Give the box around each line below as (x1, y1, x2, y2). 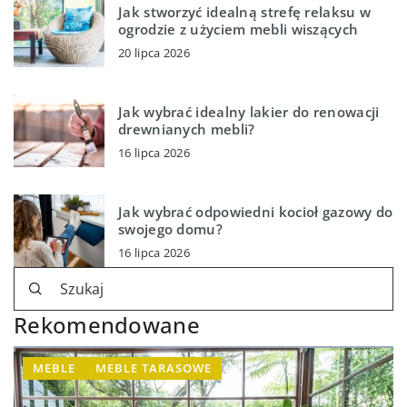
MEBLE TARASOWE (95, 360, 212, 377)
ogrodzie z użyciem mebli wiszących (118, 19, 359, 38)
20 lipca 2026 (118, 44, 190, 61)
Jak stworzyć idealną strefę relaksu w (118, 2, 372, 21)
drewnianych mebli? (118, 119, 255, 138)
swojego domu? (118, 219, 223, 238)
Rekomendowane (14, 310, 200, 341)
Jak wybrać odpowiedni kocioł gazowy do (118, 202, 393, 221)
